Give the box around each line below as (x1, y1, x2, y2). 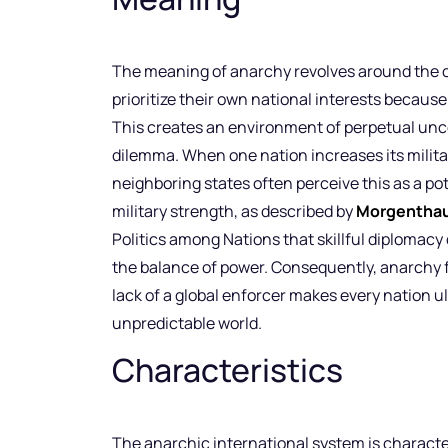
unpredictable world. (112, 312, 262, 335)
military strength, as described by (112, 200, 356, 223)
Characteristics (112, 348, 343, 393)
